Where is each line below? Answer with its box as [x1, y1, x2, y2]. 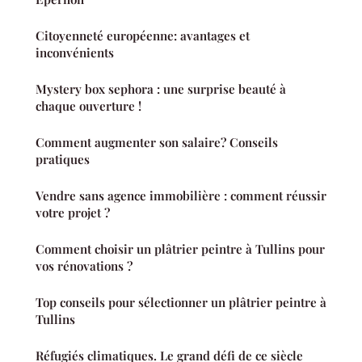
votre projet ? [36, 204, 110, 221]
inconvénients [36, 44, 114, 61]
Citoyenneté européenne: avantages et [36, 27, 250, 44]
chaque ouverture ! [36, 97, 141, 114]
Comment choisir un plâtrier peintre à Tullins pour [36, 240, 325, 257]
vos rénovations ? [36, 257, 133, 274]
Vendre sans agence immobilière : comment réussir [36, 187, 326, 204]
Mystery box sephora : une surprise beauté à [36, 80, 286, 97]
